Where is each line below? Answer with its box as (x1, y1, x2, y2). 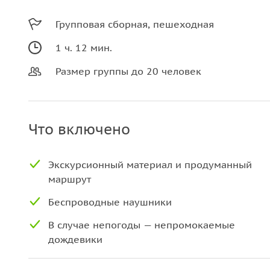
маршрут (48, 173, 91, 185)
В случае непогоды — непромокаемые (48, 219, 235, 231)
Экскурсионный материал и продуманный (48, 159, 252, 171)
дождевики (48, 233, 102, 245)
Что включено (28, 120, 130, 139)
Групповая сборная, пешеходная (55, 18, 214, 30)
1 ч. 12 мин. (55, 42, 112, 54)
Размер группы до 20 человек (55, 65, 201, 77)
